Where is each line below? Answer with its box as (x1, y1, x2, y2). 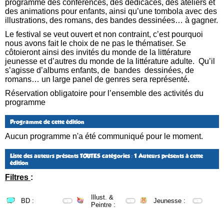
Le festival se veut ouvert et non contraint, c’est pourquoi (5, 29, 203, 38)
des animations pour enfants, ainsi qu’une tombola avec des (5, 6, 217, 15)
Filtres (5, 172, 30, 181)
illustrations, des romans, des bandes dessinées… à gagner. (5, 15, 218, 24)
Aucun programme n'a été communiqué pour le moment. (5, 131, 203, 140)
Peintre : (91, 200, 115, 208)
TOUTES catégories (80, 152, 130, 159)
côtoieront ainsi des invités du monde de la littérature (5, 47, 191, 56)
